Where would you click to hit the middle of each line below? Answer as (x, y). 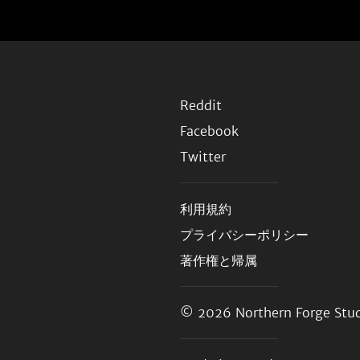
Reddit (201, 105)
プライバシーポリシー (244, 235)
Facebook (209, 131)
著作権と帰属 (219, 260)
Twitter (203, 157)
